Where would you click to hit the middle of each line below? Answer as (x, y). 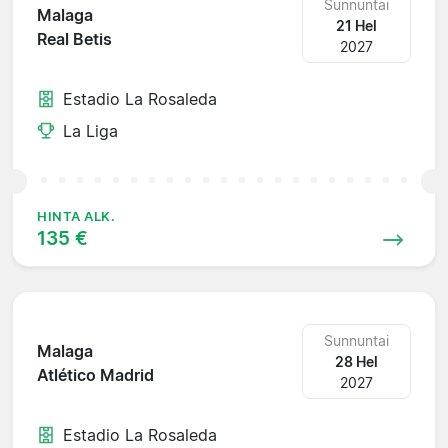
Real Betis (74, 39)
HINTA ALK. (76, 216)
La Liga (90, 130)
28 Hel (357, 361)
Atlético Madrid (95, 375)
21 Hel (357, 25)
